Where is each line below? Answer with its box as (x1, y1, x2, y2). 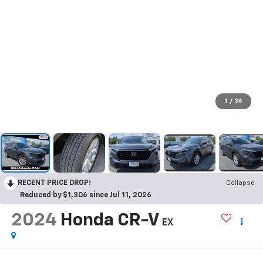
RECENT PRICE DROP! (18, 180, 91, 187)
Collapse (226, 180, 255, 187)
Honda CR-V (60, 212, 159, 230)
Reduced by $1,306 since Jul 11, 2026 (20, 192, 151, 200)
